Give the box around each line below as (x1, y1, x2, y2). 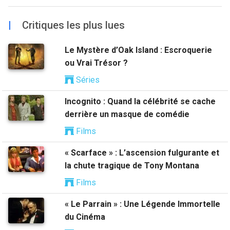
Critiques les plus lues (20, 19, 125, 31)
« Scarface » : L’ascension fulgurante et (65, 148, 219, 158)
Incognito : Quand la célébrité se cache (65, 97, 216, 106)
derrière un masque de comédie (65, 109, 189, 119)
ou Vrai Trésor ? (65, 58, 128, 68)
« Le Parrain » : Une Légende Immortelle (65, 199, 220, 209)
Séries (74, 75, 100, 85)
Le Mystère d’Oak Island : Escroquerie (65, 45, 212, 55)
